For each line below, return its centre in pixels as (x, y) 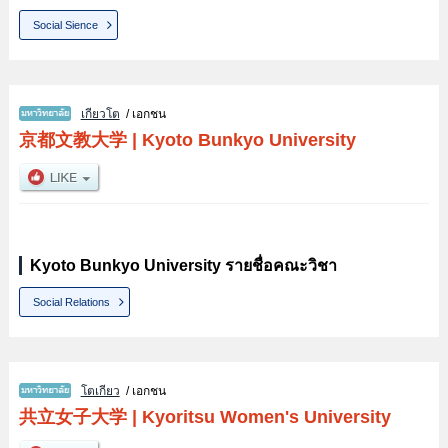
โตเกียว (100, 391)
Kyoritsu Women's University (266, 417)
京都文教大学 (72, 139)
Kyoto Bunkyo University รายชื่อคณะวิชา (183, 265)
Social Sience (66, 24)
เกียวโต (100, 113)
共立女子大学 (72, 417)
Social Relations (72, 301)
